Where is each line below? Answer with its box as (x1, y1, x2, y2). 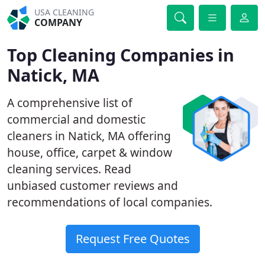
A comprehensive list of (7, 95, 132, 111)
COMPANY (34, 16, 83, 29)
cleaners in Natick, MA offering (7, 128, 171, 144)
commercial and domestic (7, 111, 146, 127)
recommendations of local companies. (7, 194, 212, 210)
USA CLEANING (34, 7, 95, 18)
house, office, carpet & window (7, 144, 172, 160)
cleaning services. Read (7, 161, 131, 177)
